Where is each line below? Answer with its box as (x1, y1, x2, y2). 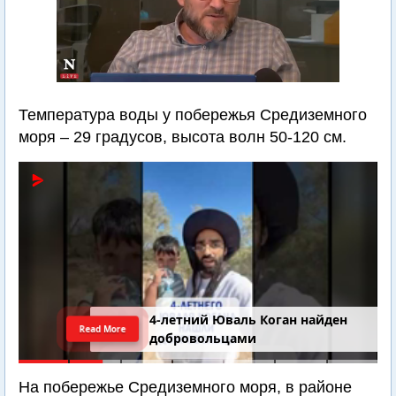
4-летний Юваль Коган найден (149, 311, 348, 329)
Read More (79, 322, 127, 335)
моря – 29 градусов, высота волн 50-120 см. (19, 128, 346, 146)
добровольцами (149, 330, 257, 347)
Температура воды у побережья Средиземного (19, 106, 367, 124)
